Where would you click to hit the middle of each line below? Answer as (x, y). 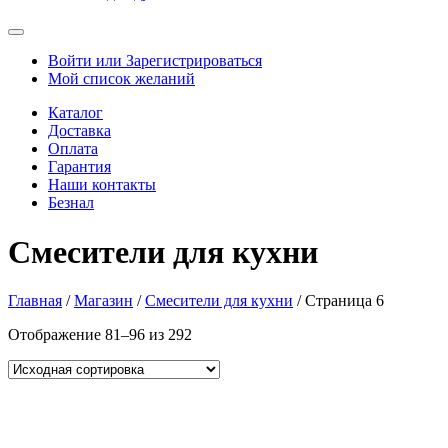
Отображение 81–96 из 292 (100, 335)
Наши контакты (102, 185)
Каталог (75, 113)
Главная (35, 301)
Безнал (71, 203)
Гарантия (79, 167)
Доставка (79, 131)
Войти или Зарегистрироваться (155, 61)
